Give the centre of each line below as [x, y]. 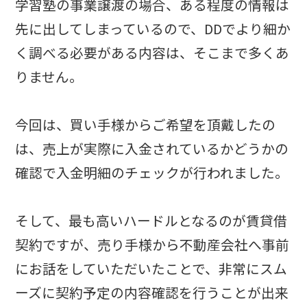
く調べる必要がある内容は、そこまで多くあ [152, 53]
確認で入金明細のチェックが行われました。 [152, 173]
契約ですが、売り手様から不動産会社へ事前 [152, 245]
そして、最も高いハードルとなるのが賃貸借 [151, 221]
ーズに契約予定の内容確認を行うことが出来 [152, 293]
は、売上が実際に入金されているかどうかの [152, 149]
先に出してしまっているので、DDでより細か [153, 29]
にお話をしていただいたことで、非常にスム [151, 269]
